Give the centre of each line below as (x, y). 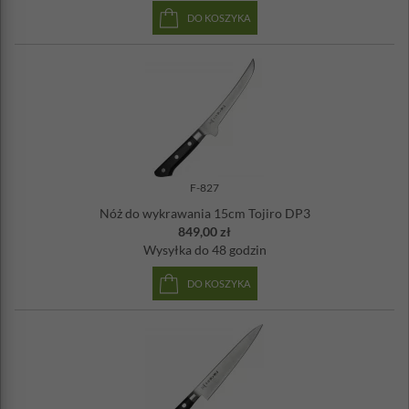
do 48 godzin (230, 250)
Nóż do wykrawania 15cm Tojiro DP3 (204, 213)
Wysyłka (168, 250)
